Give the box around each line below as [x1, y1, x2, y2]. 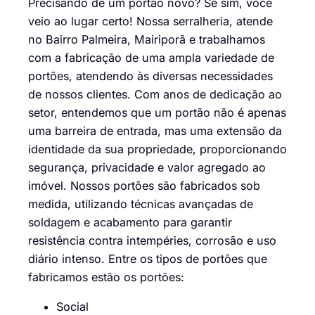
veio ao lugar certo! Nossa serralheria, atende [28, 14, 273, 29]
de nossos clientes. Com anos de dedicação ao [28, 87, 282, 102]
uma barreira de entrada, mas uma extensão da [28, 124, 282, 139]
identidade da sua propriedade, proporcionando [28, 142, 287, 157]
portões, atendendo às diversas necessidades [28, 69, 273, 84]
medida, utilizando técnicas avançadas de [28, 197, 253, 212]
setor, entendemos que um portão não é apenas [28, 105, 286, 120]
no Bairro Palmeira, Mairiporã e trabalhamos [28, 32, 265, 47]
